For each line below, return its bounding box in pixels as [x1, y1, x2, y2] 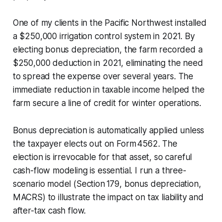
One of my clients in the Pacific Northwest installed [12, 17, 207, 28]
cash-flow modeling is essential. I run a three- [12, 165, 186, 175]
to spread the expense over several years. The [12, 71, 194, 81]
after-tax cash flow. [12, 205, 86, 216]
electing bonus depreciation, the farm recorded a [12, 44, 203, 55]
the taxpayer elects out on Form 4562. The [12, 138, 177, 149]
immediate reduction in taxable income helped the [12, 84, 205, 95]
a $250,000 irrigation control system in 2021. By [12, 31, 195, 41]
